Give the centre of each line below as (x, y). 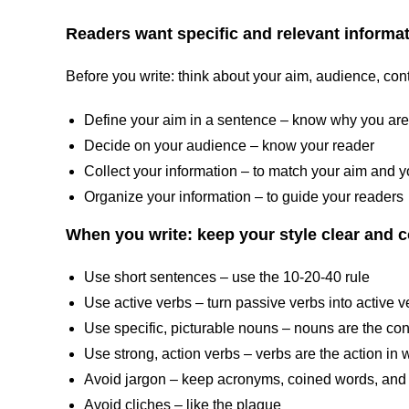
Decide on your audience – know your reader (229, 146)
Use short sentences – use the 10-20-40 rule (227, 278)
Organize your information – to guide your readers (244, 197)
